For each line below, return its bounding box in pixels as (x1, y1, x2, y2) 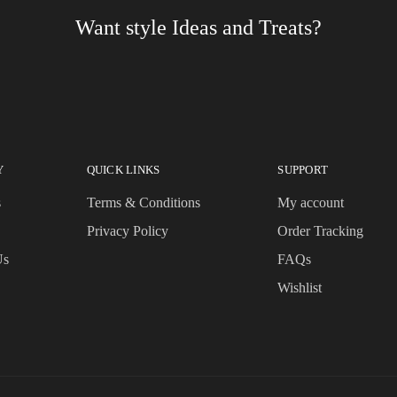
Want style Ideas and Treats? (75, 16, 322, 39)
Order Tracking (277, 223, 364, 238)
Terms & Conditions (86, 195, 200, 210)
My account (277, 195, 345, 210)
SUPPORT (277, 163, 329, 176)
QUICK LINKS (86, 163, 160, 176)
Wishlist (277, 280, 323, 295)
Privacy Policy (86, 223, 168, 238)
